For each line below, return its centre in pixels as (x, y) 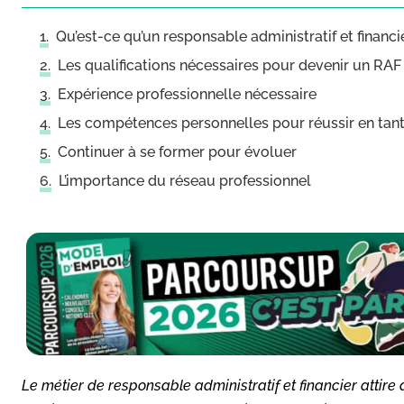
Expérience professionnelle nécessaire (187, 94)
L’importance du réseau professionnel (185, 181)
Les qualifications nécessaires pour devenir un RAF (230, 65)
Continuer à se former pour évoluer (177, 152)
